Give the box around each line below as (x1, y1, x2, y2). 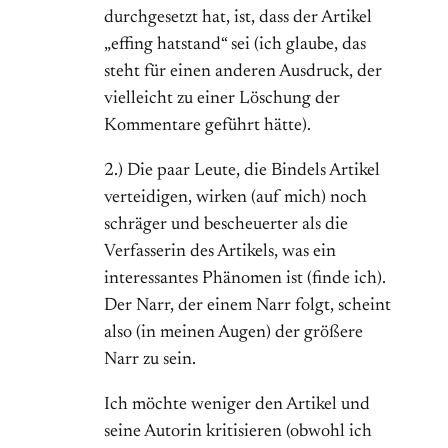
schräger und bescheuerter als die (104, 216, 348, 235)
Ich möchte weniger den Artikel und (104, 396, 370, 415)
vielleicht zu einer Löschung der (104, 90, 340, 109)
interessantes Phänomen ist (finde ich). (104, 270, 386, 289)
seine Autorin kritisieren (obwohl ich (104, 423, 372, 442)
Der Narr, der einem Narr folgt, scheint (104, 297, 391, 316)
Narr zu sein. (104, 351, 196, 370)
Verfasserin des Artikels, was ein (104, 243, 336, 262)
